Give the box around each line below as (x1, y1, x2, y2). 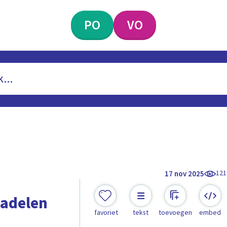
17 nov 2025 (165, 168, 205, 179)
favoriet (94, 208, 118, 218)
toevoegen (159, 208, 193, 218)
